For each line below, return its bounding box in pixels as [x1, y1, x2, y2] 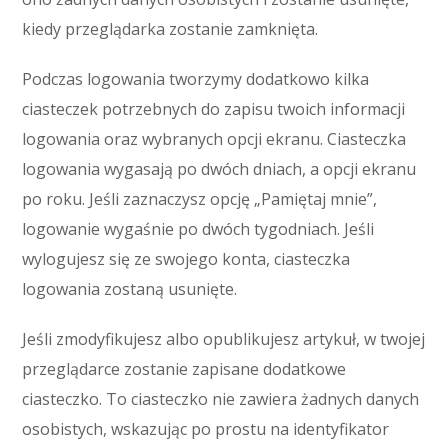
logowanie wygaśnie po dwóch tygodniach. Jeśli [22, 218, 375, 240]
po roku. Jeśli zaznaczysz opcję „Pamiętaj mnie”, [22, 188, 378, 210]
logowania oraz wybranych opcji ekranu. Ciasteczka [22, 128, 407, 150]
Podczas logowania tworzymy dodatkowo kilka [22, 68, 370, 90]
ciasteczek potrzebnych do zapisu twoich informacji [22, 98, 406, 120]
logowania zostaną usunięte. [22, 278, 238, 300]
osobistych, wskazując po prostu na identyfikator [22, 418, 390, 440]
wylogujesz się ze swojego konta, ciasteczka [22, 248, 351, 270]
